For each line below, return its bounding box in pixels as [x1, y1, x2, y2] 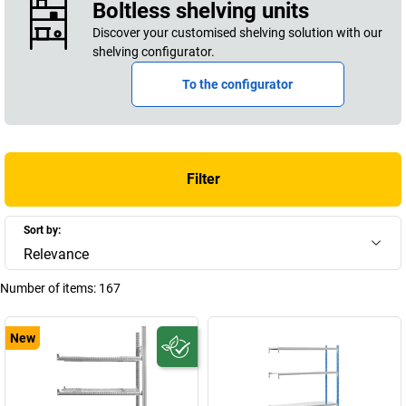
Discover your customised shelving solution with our [92, 25, 382, 40]
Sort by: [24, 224, 61, 237]
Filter [186, 170, 220, 188]
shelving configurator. [92, 44, 215, 59]
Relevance [24, 246, 89, 263]
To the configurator [182, 77, 294, 92]
